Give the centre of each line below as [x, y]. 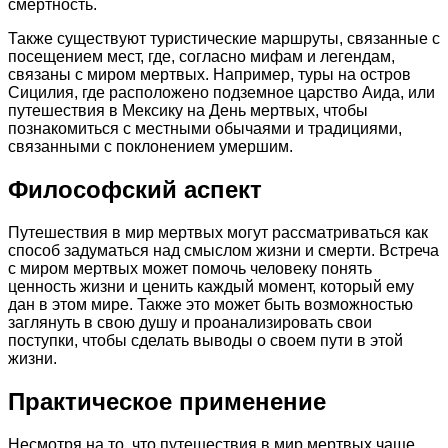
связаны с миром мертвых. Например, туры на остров [209, 75]
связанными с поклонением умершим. [150, 147]
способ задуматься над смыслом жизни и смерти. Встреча [223, 251]
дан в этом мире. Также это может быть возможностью [210, 305]
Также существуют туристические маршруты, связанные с [224, 39]
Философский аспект [135, 190]
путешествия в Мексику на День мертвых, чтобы [188, 111]
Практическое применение [167, 402]
